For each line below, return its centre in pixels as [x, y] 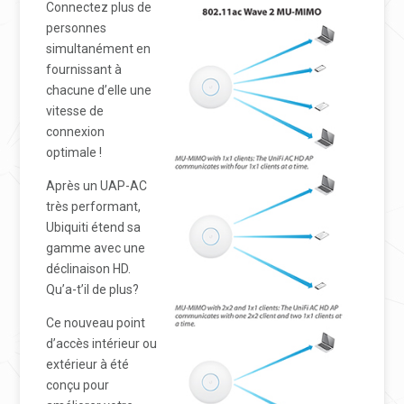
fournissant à [84, 70]
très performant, [94, 207]
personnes [77, 28]
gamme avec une [96, 248]
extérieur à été [88, 365]
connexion [76, 132]
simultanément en [99, 49]
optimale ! [74, 153]
